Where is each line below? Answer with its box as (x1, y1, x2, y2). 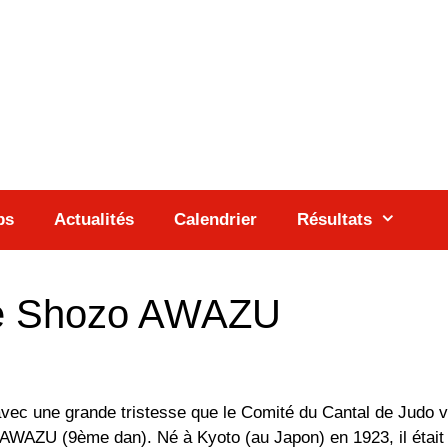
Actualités (53, 210, 134, 229)
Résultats (296, 210, 372, 229)
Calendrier (173, 210, 257, 229)
